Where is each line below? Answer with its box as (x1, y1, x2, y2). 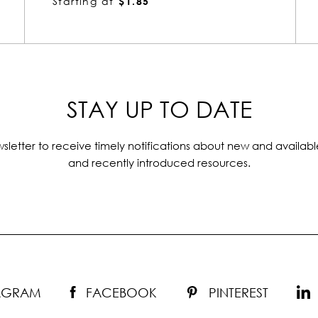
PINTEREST (209, 285, 268, 301)
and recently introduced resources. (67, 156, 251, 170)
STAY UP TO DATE (66, 95, 252, 124)
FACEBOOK (86, 285, 157, 301)
